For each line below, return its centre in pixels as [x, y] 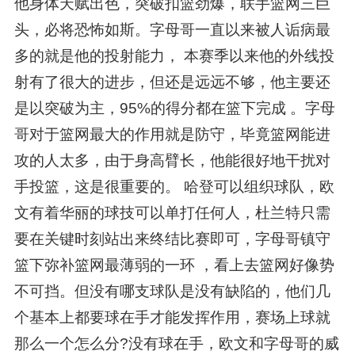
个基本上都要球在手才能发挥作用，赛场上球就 [172, 318]
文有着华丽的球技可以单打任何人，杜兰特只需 [172, 213]
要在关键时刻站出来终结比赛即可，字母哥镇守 [172, 239]
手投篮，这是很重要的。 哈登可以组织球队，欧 [174, 187]
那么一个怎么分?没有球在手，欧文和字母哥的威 [176, 344]
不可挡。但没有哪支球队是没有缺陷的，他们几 [172, 292]
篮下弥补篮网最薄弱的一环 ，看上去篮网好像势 [174, 265]
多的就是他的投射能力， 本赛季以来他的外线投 [174, 56]
